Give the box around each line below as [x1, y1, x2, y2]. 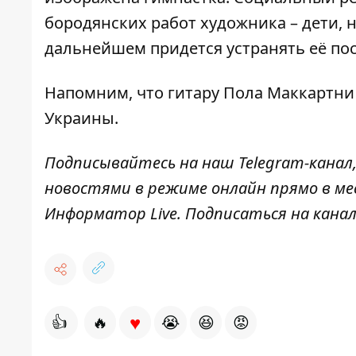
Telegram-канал [238, 152, 353, 174]
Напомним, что [44, 82, 168, 104]
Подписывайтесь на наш [44, 152, 234, 174]
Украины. [44, 107, 118, 130]
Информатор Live [44, 203, 177, 225]
